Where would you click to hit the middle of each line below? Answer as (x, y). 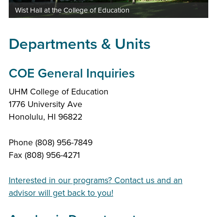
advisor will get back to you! (61, 193)
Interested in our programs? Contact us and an (95, 180)
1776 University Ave (45, 105)
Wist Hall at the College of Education (72, 10)
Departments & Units (79, 44)
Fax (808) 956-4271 (44, 155)
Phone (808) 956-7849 (50, 142)
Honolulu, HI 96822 (45, 117)
